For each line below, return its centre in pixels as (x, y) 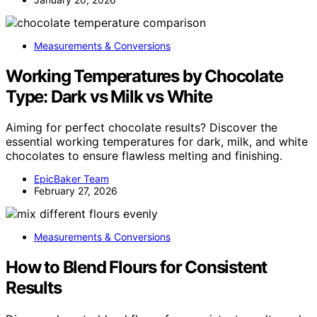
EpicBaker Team (71, 179)
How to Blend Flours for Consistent (137, 267)
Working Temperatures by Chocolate (144, 76)
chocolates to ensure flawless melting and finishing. (144, 156)
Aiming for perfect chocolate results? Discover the (142, 128)
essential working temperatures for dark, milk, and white (157, 142)
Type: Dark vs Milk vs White (109, 96)
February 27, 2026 (76, 191)
